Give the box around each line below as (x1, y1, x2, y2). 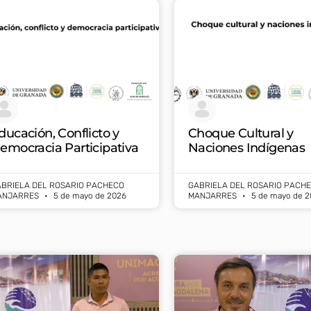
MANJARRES (188, 190, 239, 201)
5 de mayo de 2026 (51, 190, 126, 201)
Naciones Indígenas (188, 140, 305, 155)
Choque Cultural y (188, 125, 294, 141)
